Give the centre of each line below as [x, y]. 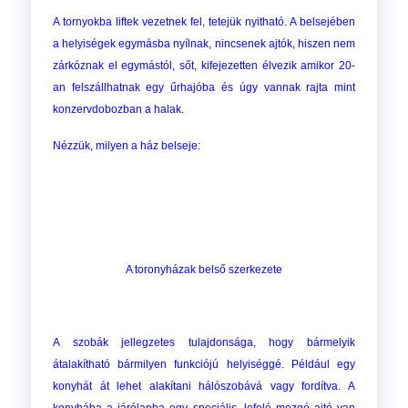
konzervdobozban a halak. [118, 110]
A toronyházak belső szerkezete [204, 270]
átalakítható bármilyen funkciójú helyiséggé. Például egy [204, 365]
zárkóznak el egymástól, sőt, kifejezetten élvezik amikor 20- [204, 66]
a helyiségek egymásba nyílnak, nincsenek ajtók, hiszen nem [204, 44]
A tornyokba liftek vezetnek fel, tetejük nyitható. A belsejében [204, 22]
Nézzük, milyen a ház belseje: [126, 146]
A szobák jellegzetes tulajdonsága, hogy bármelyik [204, 343]
